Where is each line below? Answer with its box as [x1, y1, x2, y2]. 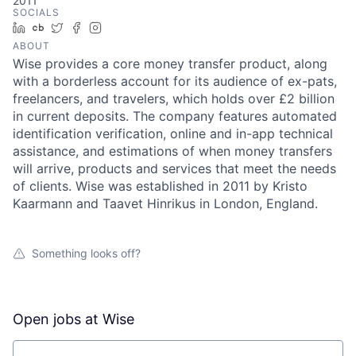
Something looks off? [32, 246, 141, 260]
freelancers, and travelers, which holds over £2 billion [13, 90, 335, 106]
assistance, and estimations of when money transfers [13, 142, 332, 159]
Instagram [107, 20, 160, 34]
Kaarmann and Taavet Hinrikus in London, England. [13, 195, 318, 211]
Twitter [69, 20, 105, 34]
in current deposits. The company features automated [13, 107, 337, 124]
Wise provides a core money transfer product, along [13, 55, 327, 72]
